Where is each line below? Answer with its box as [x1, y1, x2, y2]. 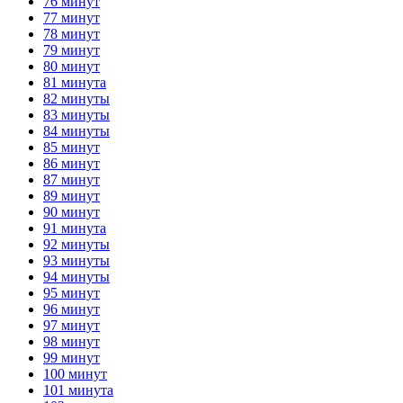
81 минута [43, 74, 106, 90]
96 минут [43, 300, 100, 317]
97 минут [43, 317, 100, 333]
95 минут [43, 284, 100, 300]
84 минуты [43, 122, 110, 139]
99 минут [43, 349, 100, 365]
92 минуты [43, 236, 110, 252]
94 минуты [43, 268, 110, 284]
